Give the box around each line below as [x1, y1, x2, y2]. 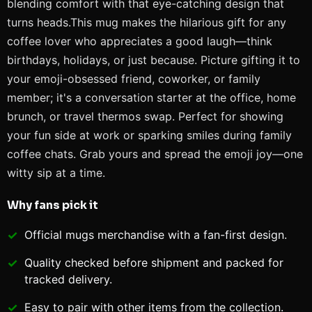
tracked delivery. [24, 272, 112, 286]
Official [24, 228, 65, 242]
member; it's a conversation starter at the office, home [7, 91, 296, 104]
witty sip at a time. [7, 166, 105, 180]
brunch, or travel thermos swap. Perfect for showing [7, 109, 283, 123]
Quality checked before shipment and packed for [24, 256, 283, 270]
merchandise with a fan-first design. [94, 228, 287, 242]
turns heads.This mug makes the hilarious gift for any [7, 15, 286, 29]
